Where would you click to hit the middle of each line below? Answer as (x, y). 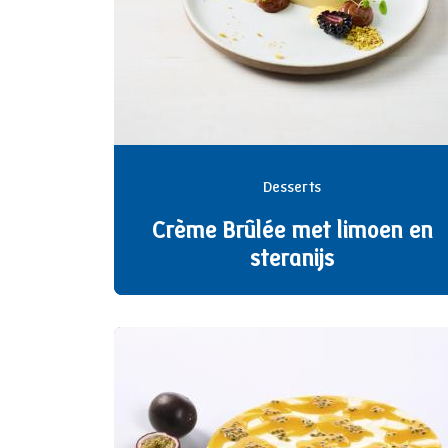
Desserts (292, 188)
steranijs (292, 260)
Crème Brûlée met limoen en (292, 232)
